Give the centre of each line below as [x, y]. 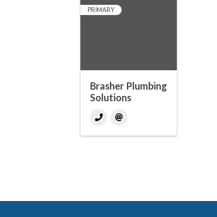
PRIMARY [101, 10]
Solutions [111, 98]
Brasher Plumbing [129, 86]
